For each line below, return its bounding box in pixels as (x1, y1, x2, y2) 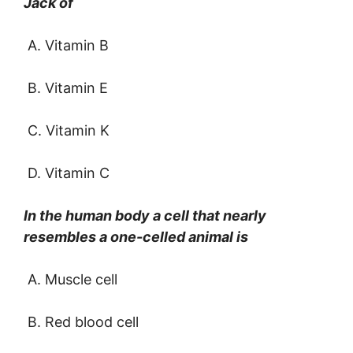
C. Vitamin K (24, 122, 110, 139)
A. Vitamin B (24, 37, 109, 54)
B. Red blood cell (24, 314, 139, 331)
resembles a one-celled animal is (24, 229, 248, 246)
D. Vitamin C (24, 165, 110, 182)
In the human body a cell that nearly (24, 207, 266, 225)
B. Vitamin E (24, 80, 108, 97)
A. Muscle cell (24, 271, 117, 288)
